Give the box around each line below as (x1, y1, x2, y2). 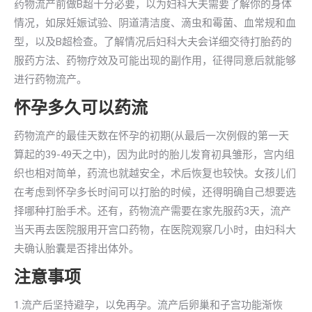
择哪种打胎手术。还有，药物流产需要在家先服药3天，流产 (14, 205, 291, 217)
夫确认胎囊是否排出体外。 (14, 242, 139, 255)
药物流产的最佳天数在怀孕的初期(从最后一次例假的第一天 (14, 130, 289, 142)
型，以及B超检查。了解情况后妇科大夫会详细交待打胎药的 (14, 36, 292, 48)
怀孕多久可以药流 (14, 98, 148, 118)
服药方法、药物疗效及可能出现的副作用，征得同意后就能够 (14, 54, 296, 67)
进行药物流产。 (14, 73, 87, 86)
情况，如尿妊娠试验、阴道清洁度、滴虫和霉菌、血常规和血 (14, 17, 296, 29)
